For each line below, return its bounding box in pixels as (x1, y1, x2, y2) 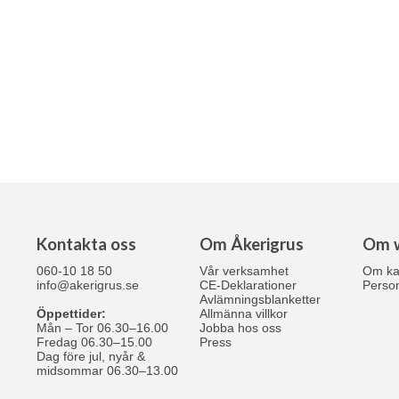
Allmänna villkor (199, 306, 288, 321)
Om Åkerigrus (199, 234, 304, 254)
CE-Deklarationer (199, 278, 297, 292)
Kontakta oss (36, 234, 136, 254)
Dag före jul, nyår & (36, 349, 145, 363)
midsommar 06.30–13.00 (36, 363, 178, 378)
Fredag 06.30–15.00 (36, 335, 152, 349)
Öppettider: (36, 306, 106, 321)
